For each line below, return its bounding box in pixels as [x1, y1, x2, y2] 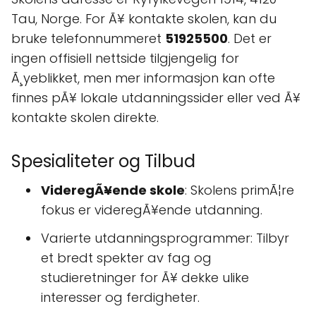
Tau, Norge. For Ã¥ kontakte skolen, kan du [11, 10, 276, 28]
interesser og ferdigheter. [41, 288, 200, 306]
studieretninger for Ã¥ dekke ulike [41, 269, 249, 286]
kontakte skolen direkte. [11, 109, 159, 126]
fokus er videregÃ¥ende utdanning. [41, 201, 262, 219]
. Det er [228, 30, 272, 47]
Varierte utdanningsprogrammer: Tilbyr [41, 229, 289, 247]
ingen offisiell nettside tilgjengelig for [11, 49, 239, 67]
